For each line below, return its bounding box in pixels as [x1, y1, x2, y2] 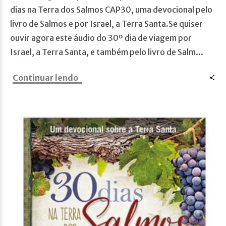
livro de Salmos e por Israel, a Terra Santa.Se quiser [10, 19, 203, 29]
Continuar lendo [13, 73, 78, 83]
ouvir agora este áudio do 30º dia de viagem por [10, 33, 192, 43]
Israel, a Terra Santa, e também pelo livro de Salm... [10, 47, 203, 58]
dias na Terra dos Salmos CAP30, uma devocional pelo [10, 5, 212, 15]
